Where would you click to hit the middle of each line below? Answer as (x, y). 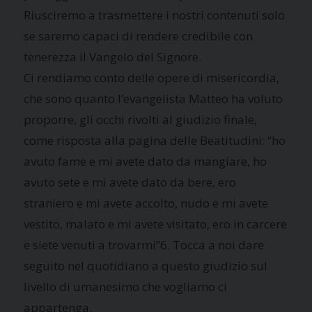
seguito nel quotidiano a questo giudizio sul (146, 265)
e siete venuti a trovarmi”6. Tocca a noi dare (144, 244)
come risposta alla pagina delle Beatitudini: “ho (155, 140)
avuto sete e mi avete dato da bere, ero (130, 182)
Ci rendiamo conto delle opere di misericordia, (152, 77)
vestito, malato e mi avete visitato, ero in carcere (156, 224)
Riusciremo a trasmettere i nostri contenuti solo (155, 15)
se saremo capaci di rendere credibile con (139, 36)
